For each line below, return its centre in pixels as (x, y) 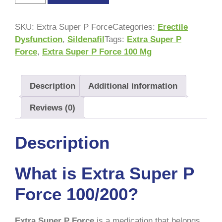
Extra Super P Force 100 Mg (97, 52)
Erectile (173, 27)
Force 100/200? (77, 194)
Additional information (133, 86)
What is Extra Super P (104, 173)
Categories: (135, 27)
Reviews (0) (53, 108)
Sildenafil (86, 40)
